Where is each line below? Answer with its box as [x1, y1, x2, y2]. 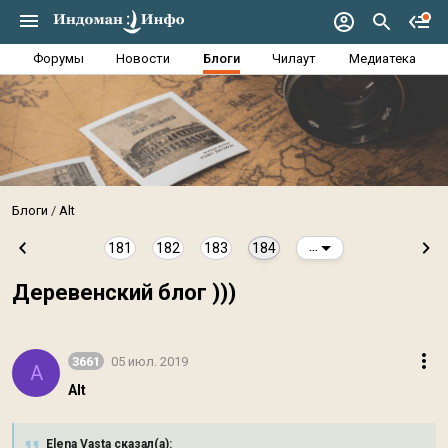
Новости [116, 51, 170, 66]
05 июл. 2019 [111, 353, 188, 369]
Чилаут [272, 51, 316, 66]
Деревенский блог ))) [12, 280, 236, 305]
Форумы [32, 51, 84, 66]
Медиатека [348, 51, 416, 66]
